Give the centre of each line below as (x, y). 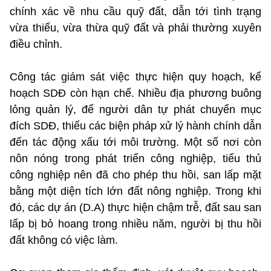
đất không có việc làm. (64, 240)
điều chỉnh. (36, 44)
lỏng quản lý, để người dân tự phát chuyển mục (135, 109)
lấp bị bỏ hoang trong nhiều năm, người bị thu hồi (135, 224)
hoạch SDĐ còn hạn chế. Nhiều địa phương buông (135, 93)
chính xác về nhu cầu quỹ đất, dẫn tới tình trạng (135, 11)
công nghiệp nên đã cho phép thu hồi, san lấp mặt (135, 175)
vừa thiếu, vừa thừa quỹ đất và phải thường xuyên (135, 28)
